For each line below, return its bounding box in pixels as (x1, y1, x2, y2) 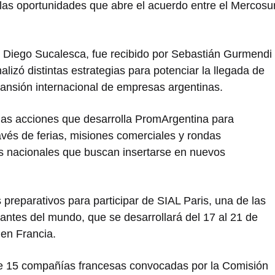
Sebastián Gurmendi (171, 48, 272, 61)
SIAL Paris (157, 195, 209, 207)
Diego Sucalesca (3, 48, 86, 61)
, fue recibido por (86, 48, 171, 61)
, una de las (209, 195, 266, 207)
